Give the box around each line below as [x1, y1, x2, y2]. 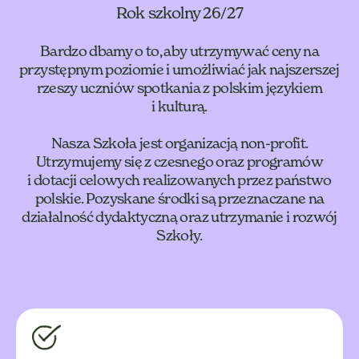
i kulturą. [151, 98, 208, 115]
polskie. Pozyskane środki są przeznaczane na [34, 190, 325, 208]
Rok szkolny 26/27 [116, 3, 243, 23]
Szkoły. [156, 227, 203, 244]
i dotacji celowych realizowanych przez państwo [27, 171, 332, 189]
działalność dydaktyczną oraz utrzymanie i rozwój [22, 208, 337, 226]
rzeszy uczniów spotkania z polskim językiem [36, 79, 323, 97]
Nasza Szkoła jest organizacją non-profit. [50, 135, 309, 152]
